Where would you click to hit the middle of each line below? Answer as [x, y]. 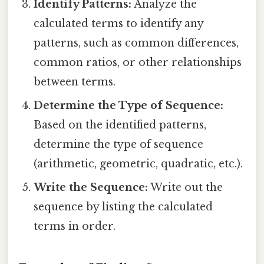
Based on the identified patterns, [120, 125]
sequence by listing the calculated [123, 207]
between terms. [75, 82]
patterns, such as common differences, [136, 43]
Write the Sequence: [91, 187]
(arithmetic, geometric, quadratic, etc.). [138, 164]
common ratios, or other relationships [138, 62]
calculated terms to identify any [119, 23]
